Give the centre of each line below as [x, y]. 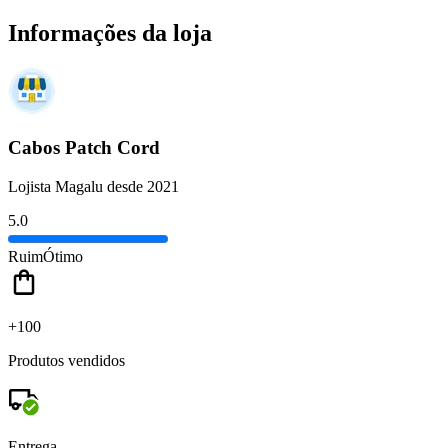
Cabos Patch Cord [84, 148]
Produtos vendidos [66, 360]
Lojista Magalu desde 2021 [93, 186]
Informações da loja [110, 32]
